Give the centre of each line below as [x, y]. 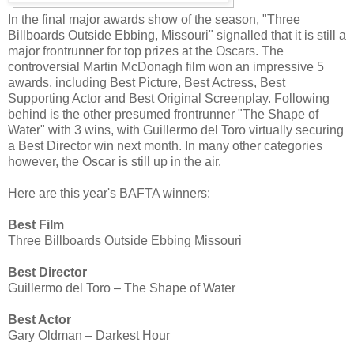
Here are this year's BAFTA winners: [109, 193]
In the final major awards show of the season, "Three [154, 19]
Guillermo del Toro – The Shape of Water [122, 288]
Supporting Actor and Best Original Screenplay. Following [169, 98]
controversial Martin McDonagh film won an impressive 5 [166, 66]
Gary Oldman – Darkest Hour [89, 335]
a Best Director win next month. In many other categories [165, 145]
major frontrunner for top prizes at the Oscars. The [146, 51]
